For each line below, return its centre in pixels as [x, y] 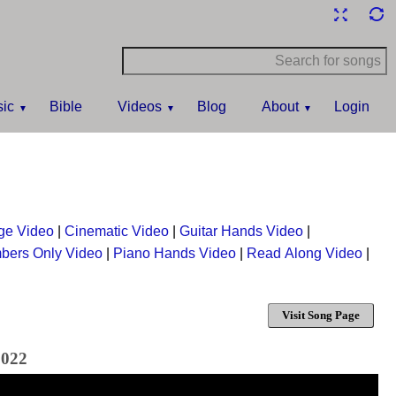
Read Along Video [305, 253]
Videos [140, 107]
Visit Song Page [321, 315]
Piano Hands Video [175, 253]
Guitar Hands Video [241, 231]
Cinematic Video [117, 231]
